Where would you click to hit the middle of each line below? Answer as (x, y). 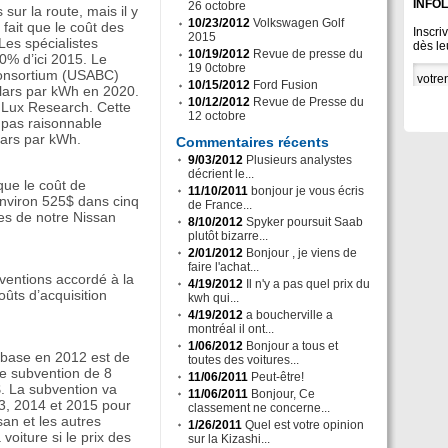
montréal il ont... (231, 329)
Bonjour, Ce (283, 394)
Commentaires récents (252, 142)
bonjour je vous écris (307, 191)
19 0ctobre (217, 68)
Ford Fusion (285, 85)
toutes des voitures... (243, 360)
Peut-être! (277, 377)
